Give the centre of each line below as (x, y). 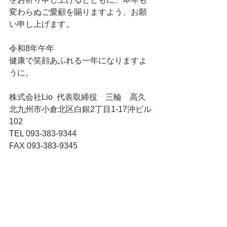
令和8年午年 (32, 48)
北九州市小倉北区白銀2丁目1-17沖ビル (80, 109)
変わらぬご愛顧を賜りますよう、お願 (78, 12)
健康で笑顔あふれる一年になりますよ (78, 61)
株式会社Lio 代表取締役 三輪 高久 (78, 97)
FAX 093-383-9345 (43, 146)
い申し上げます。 (42, 24)
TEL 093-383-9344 (43, 134)
